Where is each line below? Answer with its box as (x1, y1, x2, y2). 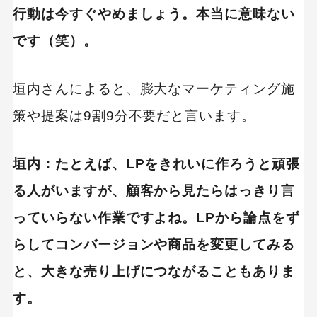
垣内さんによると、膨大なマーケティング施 (12, 81, 296, 96)
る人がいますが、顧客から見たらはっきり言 (12, 183, 296, 198)
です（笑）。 (12, 33, 98, 49)
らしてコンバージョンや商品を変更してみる (12, 236, 296, 252)
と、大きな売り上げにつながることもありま (12, 263, 296, 279)
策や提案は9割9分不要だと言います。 (12, 108, 256, 123)
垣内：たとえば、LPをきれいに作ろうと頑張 (12, 156, 300, 171)
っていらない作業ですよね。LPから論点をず (12, 209, 300, 225)
